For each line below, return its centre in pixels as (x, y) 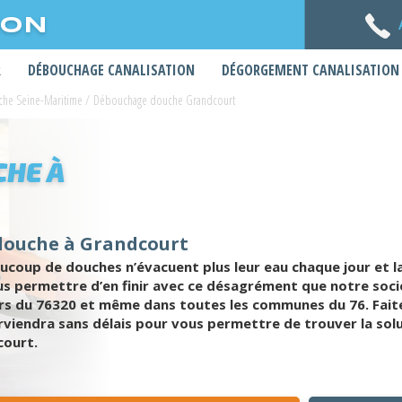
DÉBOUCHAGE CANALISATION (111, 70)
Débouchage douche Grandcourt (164, 100)
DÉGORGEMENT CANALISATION (310, 70)
